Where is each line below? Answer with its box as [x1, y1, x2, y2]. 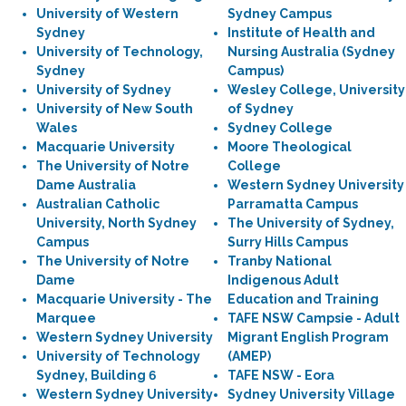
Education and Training [227, 292, 379, 306]
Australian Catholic [36, 197, 159, 211]
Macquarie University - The [36, 292, 212, 306]
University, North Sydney [36, 216, 197, 230]
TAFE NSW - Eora [227, 368, 334, 382]
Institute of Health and [227, 25, 375, 40]
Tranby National [227, 254, 332, 268]
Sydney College [227, 121, 333, 135]
